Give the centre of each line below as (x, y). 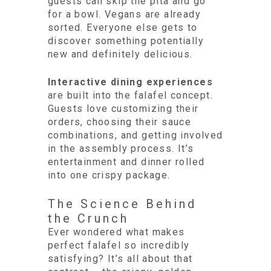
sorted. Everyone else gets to (123, 28)
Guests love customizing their (123, 109)
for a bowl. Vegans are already (124, 14)
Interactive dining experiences (130, 82)
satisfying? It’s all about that (120, 259)
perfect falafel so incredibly (119, 245)
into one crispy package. (109, 175)
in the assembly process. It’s (121, 149)
